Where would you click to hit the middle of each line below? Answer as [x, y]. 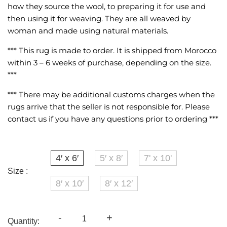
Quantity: [24, 221]
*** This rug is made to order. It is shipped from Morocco [112, 51]
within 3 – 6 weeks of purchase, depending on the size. [109, 63]
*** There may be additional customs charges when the [111, 95]
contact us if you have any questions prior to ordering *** [113, 119]
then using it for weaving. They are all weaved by [99, 19]
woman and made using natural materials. [88, 31]
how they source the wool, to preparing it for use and [107, 7]
